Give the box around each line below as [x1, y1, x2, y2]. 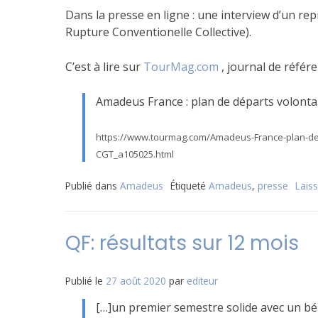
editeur [187, 274, 218, 287]
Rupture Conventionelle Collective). [65, 24, 251, 40]
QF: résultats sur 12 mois [65, 229, 299, 257]
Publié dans [65, 179, 120, 192]
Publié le [65, 274, 106, 287]
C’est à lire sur [65, 59, 143, 75]
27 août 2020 [106, 274, 166, 287]
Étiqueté [170, 179, 209, 192]
